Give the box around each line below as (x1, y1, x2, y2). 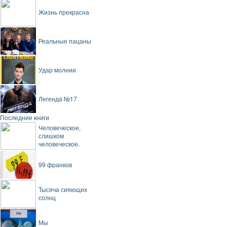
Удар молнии (39, 65, 76, 74)
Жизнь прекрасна (39, 8, 89, 17)
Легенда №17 (39, 94, 77, 103)
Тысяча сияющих (39, 185, 87, 194)
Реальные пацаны (39, 36, 91, 46)
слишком (39, 131, 64, 140)
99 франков (39, 160, 72, 169)
